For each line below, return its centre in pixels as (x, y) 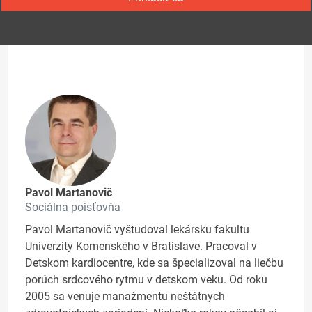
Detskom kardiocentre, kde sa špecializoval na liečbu (154, 263)
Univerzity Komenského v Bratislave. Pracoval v (141, 247)
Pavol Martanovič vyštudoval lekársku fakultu (137, 230)
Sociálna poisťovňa (73, 208)
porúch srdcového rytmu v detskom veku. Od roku (146, 280)
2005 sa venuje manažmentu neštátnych (125, 297)
